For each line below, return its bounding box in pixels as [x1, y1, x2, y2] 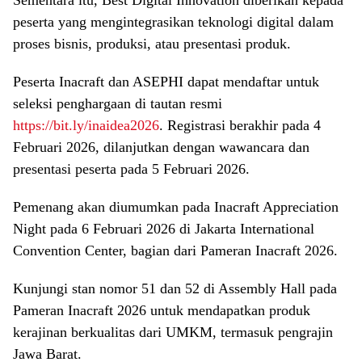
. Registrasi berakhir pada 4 [159, 116, 321, 133]
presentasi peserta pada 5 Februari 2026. [13, 160, 250, 177]
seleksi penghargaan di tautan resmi [13, 95, 222, 112]
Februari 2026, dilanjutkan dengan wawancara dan [13, 138, 309, 155]
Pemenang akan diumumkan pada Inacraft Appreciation [13, 198, 339, 215]
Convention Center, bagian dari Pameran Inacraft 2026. [13, 242, 338, 259]
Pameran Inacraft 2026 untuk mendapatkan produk [13, 301, 310, 318]
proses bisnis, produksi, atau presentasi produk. [13, 35, 291, 52]
